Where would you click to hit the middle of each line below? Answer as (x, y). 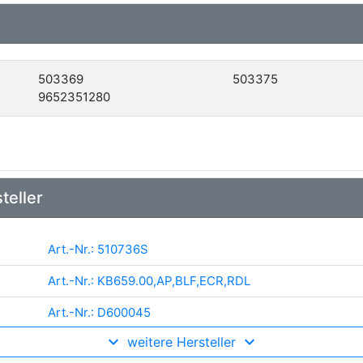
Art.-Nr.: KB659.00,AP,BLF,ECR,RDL (149, 281)
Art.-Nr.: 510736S (98, 249)
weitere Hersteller (181, 342)
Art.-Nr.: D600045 (99, 312)
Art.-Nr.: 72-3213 (97, 344)
